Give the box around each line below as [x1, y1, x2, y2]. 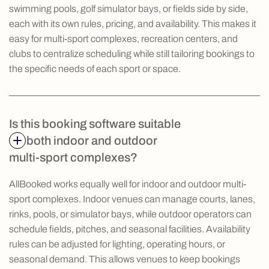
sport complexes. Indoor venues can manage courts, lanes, [9, 193, 255, 204]
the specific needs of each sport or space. [9, 63, 181, 74]
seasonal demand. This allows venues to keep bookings [9, 253, 240, 264]
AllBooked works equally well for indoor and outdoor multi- [9, 178, 246, 189]
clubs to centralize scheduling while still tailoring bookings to [9, 48, 255, 59]
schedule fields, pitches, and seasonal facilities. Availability [9, 223, 250, 234]
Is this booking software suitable [9, 116, 181, 130]
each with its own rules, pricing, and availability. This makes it [9, 18, 256, 29]
